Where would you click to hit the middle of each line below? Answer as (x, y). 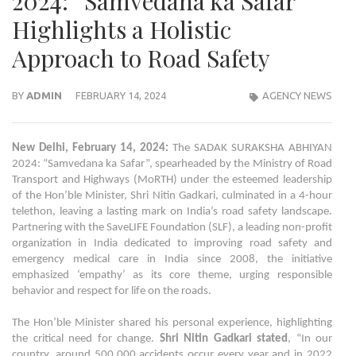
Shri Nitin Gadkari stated (223, 339)
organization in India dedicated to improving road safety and (172, 244)
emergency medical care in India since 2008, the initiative (172, 260)
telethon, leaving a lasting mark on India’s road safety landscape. (172, 212)
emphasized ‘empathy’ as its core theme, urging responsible (172, 276)
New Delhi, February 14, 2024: (90, 149)
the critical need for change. (86, 339)
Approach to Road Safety (141, 58)
